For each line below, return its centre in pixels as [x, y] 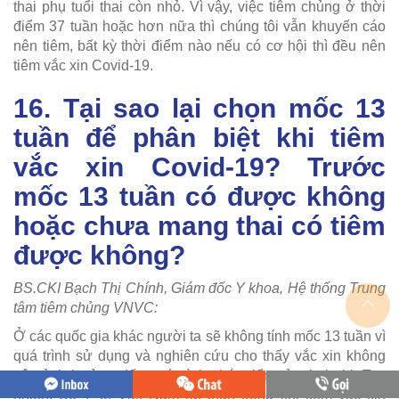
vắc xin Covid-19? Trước [199, 167]
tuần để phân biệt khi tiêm [199, 137]
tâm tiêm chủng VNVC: [85, 307]
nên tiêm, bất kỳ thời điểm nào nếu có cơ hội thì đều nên [199, 45]
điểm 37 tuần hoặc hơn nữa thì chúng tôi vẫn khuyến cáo [199, 26]
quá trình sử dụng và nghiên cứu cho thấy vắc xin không [199, 355]
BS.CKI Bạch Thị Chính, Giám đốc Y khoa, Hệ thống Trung [199, 288]
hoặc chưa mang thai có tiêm [199, 225]
